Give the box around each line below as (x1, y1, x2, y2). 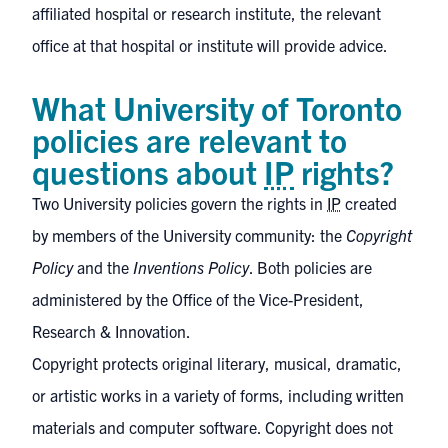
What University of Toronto (32, 87, 402, 127)
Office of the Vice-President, (172, 289, 364, 309)
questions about (32, 151, 264, 191)
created (341, 193, 397, 213)
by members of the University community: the (32, 225, 346, 245)
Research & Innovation (32, 321, 186, 341)
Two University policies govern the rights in (32, 193, 327, 213)
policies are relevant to (32, 119, 347, 159)
